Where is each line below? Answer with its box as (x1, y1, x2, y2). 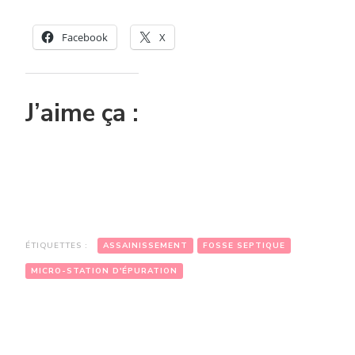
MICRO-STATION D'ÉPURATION (31, 265, 177, 277)
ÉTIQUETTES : (25, 239, 91, 251)
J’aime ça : (25, 96, 139, 130)
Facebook (62, 29, 108, 44)
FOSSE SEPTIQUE (203, 239, 285, 251)
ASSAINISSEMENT (103, 239, 188, 251)
